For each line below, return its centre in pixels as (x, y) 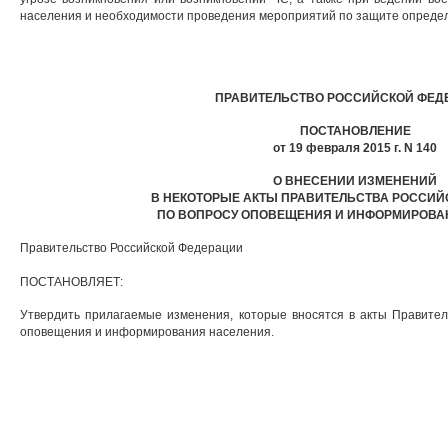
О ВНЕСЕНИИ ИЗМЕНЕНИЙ (355, 181)
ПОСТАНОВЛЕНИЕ (355, 131)
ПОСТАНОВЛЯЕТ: (71, 282)
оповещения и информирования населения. (147, 332)
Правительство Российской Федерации (131, 248)
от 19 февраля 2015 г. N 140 (355, 148)
